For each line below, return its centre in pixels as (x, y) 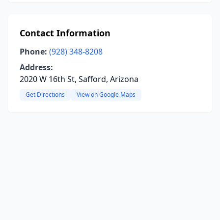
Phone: (33, 52)
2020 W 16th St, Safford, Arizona (79, 79)
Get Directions (45, 95)
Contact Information (65, 33)
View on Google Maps (106, 95)
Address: (36, 67)
